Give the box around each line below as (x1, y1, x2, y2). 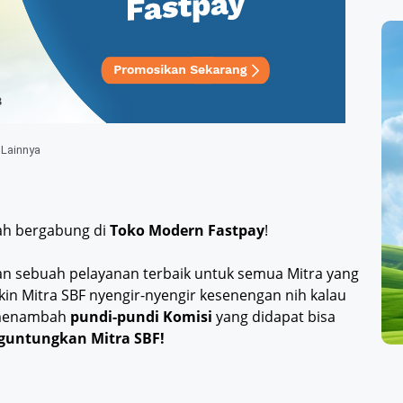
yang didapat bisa (212, 307, 336, 327)
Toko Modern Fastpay (110, 220, 264, 241)
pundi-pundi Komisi (70, 307, 212, 327)
